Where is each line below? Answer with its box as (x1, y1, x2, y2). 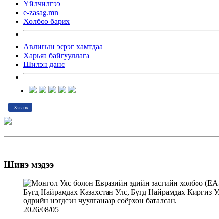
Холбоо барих (23, 17, 70, 25)
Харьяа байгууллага (23, 51, 89, 60)
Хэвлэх (14, 105, 28, 110)
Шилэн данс (23, 60, 65, 68)
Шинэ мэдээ (4, 159, 54, 170)
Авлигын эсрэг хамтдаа (23, 43, 103, 51)
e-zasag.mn (23, 8, 58, 17)
